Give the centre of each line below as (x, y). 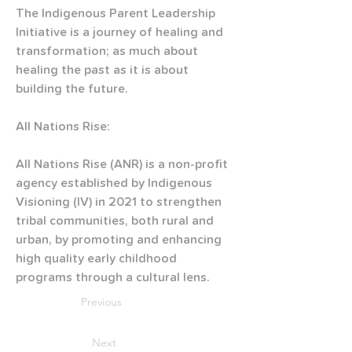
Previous (101, 302)
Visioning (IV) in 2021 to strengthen (120, 202)
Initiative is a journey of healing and (121, 32)
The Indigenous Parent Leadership (117, 13)
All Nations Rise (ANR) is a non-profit (123, 164)
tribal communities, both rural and (116, 221)
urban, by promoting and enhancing (120, 240)
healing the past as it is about (104, 70)
